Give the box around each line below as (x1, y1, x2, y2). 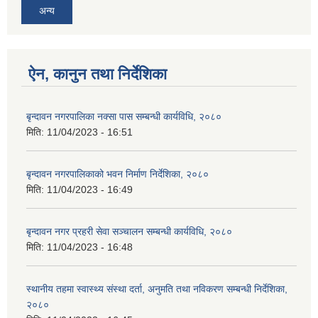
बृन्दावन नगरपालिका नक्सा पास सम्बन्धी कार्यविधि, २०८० (26, 111, 221, 123)
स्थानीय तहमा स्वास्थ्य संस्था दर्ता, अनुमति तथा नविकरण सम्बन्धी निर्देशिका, (26, 283, 287, 295)
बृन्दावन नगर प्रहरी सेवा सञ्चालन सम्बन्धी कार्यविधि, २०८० (26, 226, 232, 238)
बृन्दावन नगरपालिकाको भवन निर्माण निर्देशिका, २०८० (26, 168, 209, 180)
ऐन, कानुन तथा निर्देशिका (28, 65, 167, 84)
